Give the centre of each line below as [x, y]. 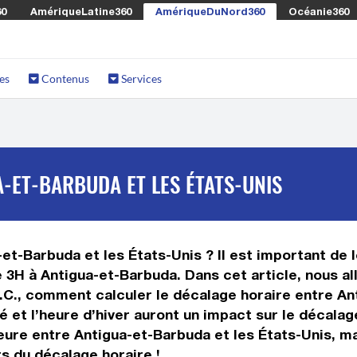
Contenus [64, 78]
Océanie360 [319, 11]
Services [140, 78]
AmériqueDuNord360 [210, 11]
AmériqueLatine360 [81, 11]
